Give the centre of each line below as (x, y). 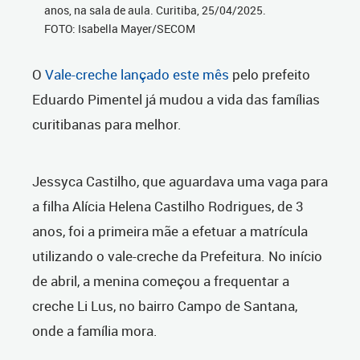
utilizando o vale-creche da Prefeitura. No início (177, 256)
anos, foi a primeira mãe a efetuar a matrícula (170, 231)
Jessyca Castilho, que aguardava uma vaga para (180, 182)
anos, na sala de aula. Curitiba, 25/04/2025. (155, 10)
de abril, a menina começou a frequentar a (161, 281)
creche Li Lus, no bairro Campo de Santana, (165, 306)
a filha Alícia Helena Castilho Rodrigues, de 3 (168, 207)
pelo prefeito (271, 75)
